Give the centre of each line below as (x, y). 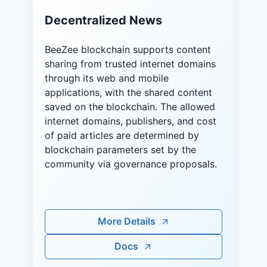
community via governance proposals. (131, 164)
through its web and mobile (107, 78)
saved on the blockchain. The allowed (130, 106)
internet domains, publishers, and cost (131, 121)
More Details (126, 221)
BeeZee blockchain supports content (128, 49)
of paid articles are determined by (122, 135)
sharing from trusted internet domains (130, 63)
